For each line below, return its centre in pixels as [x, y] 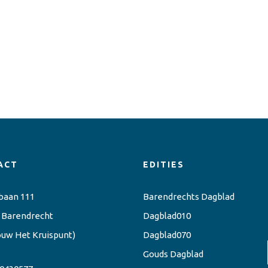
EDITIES [164, 165]
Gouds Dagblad [173, 254]
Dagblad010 [167, 216]
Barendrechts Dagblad [189, 197]
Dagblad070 [167, 235]
